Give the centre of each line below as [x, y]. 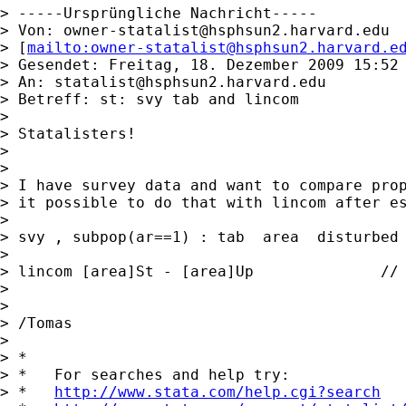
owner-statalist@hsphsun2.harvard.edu [227, 30]
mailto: [59, 47]
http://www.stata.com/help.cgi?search [217, 391]
